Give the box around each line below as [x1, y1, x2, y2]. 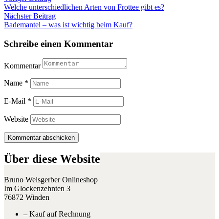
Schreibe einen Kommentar [4, 38, 113, 49]
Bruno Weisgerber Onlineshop [4, 175, 98, 184]
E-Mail [4, 97, 27, 106]
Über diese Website [4, 153, 100, 166]
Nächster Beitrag [4, 11, 56, 20]
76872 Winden [4, 193, 49, 202]
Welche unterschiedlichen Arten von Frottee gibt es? [4, 2, 164, 11]
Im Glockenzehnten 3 [4, 184, 70, 193]
